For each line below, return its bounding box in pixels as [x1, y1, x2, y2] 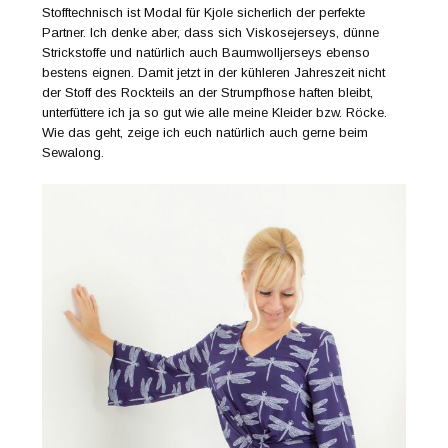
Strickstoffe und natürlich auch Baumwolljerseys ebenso [42, 45, 371, 61]
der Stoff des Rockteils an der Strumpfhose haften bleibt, [42, 85, 374, 101]
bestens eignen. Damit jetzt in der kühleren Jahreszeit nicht [42, 65, 386, 81]
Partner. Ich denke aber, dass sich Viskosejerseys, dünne [42, 25, 380, 41]
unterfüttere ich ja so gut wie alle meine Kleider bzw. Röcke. [42, 105, 388, 121]
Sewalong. [42, 145, 105, 161]
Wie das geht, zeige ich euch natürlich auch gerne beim [42, 125, 369, 141]
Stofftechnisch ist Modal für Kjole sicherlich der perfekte [42, 5, 366, 21]
